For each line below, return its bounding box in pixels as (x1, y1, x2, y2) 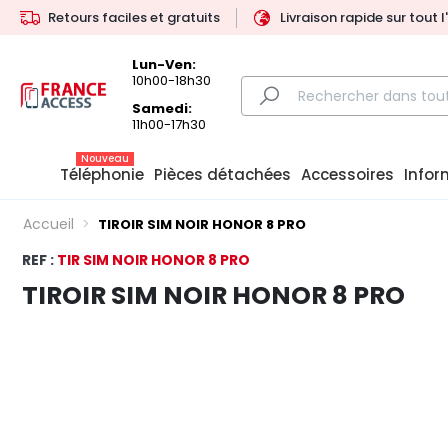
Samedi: (132, 99, 193, 119)
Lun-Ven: (132, 54, 197, 74)
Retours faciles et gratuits (48, 8, 220, 27)
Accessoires (301, 164, 394, 186)
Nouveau (81, 151, 129, 167)
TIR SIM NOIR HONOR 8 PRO (57, 250, 250, 271)
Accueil (23, 214, 74, 235)
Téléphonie (60, 164, 144, 186)
